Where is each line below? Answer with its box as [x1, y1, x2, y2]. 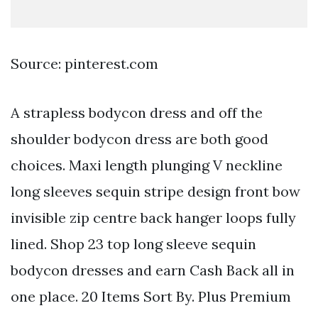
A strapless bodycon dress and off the [11, 104, 263, 122]
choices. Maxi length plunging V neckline [11, 156, 283, 175]
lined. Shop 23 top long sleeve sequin [11, 235, 256, 253]
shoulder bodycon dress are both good [11, 130, 268, 148]
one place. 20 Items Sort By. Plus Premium [11, 287, 291, 306]
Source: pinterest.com [11, 55, 158, 73]
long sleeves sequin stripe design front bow [11, 182, 300, 201]
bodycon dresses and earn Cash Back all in [11, 261, 295, 280]
